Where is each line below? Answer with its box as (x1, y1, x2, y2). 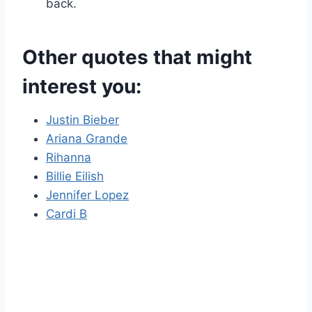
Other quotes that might (22, 45, 252, 70)
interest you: (22, 75, 141, 99)
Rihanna (46, 150, 91, 165)
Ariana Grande (46, 132, 127, 146)
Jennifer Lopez (46, 188, 129, 203)
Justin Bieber (46, 113, 119, 127)
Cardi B (46, 207, 87, 221)
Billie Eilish (46, 169, 104, 184)
